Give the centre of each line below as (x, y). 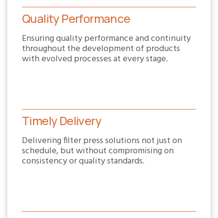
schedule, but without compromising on (98, 151)
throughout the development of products (101, 49)
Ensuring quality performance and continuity (106, 39)
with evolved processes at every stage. (95, 59)
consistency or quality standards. (83, 161)
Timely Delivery (62, 120)
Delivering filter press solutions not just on (102, 141)
